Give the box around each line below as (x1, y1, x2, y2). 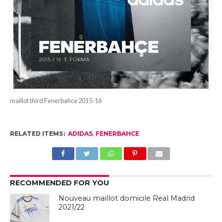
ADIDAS (67, 129, 93, 137)
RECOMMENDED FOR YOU (9, 178, 109, 187)
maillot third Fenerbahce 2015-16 (9, 96, 102, 105)
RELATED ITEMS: (9, 129, 65, 137)
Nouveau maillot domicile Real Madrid (58, 193, 195, 203)
